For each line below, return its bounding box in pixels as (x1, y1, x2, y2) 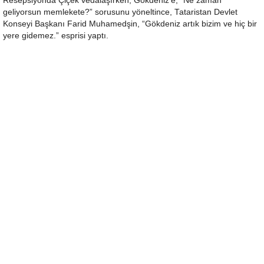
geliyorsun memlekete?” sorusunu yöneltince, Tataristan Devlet (3, 8, 237, 16)
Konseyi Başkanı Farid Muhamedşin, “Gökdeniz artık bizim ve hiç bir (3, 19, 257, 28)
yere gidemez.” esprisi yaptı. (3, 31, 108, 40)
